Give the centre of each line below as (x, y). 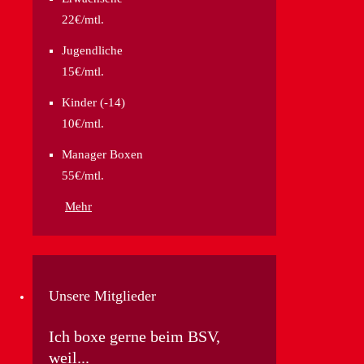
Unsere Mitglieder (102, 295)
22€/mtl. (83, 19)
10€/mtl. (83, 123)
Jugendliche (92, 50)
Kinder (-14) (93, 102)
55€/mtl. (83, 175)
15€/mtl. (83, 71)
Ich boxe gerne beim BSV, (134, 336)
